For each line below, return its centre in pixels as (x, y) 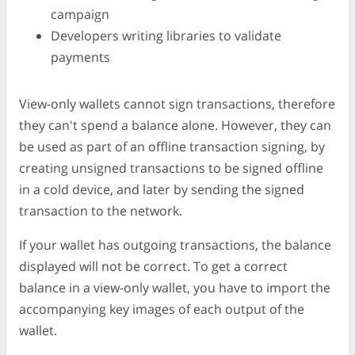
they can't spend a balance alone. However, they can (175, 125)
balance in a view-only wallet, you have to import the (175, 287)
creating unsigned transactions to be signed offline (171, 168)
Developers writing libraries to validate (166, 35)
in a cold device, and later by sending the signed (162, 189)
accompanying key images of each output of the (162, 309)
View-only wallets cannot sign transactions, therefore (177, 103)
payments (80, 57)
